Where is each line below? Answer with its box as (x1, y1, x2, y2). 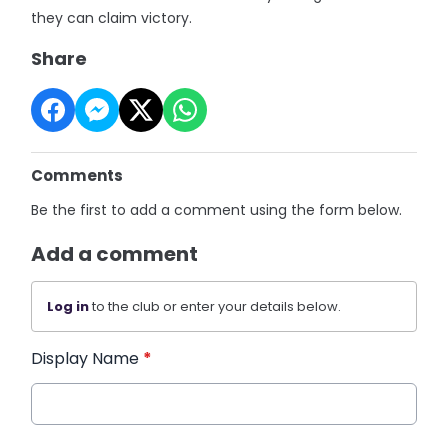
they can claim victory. (31, 7, 193, 28)
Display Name (31, 346, 144, 370)
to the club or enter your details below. (89, 296, 342, 316)
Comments (31, 164, 124, 186)
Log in (47, 296, 90, 316)
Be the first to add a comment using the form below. (31, 199, 403, 220)
